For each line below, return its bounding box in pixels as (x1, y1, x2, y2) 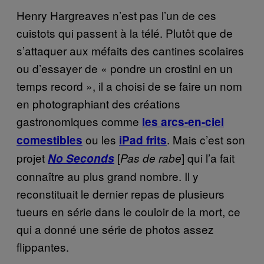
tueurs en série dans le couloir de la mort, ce (16, 203, 240, 219)
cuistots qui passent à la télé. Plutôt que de (16, 24, 233, 41)
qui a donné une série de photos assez (16, 220, 214, 237)
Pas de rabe (120, 150, 181, 166)
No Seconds (48, 150, 114, 166)
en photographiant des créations (16, 95, 180, 111)
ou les (82, 131, 119, 147)
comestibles (16, 131, 82, 148)
